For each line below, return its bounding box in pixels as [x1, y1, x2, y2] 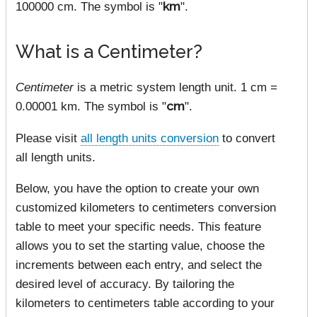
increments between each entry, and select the [16, 258, 262, 272]
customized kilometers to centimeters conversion [16, 200, 276, 215]
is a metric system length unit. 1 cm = [74, 80, 277, 95]
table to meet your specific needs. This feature [16, 219, 261, 234]
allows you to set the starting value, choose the [16, 238, 265, 253]
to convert [219, 130, 275, 145]
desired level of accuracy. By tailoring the [16, 277, 234, 292]
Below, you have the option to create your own [16, 181, 259, 196]
